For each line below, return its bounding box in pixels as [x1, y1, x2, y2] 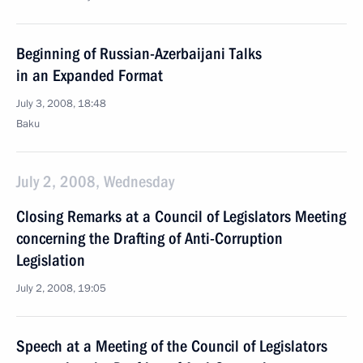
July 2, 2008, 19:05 [16, 281, 106, 296]
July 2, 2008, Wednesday [16, 172, 174, 191]
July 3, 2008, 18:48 [16, 96, 106, 111]
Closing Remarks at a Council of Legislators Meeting [16, 207, 346, 226]
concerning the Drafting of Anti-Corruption [16, 228, 283, 248]
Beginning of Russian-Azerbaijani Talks [16, 44, 262, 63]
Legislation [16, 250, 85, 270]
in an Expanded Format [16, 66, 163, 85]
